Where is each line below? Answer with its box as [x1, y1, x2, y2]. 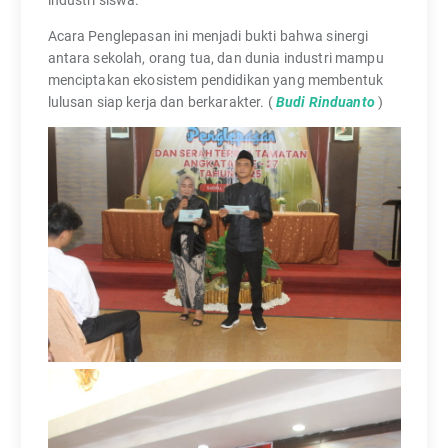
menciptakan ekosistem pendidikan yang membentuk [47, 71, 384, 88]
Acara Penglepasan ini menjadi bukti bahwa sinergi [47, 27, 369, 44]
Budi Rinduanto [275, 93, 375, 110]
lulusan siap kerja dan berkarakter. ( [47, 93, 276, 110]
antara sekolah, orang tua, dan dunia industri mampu [47, 49, 384, 66]
